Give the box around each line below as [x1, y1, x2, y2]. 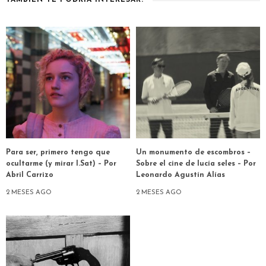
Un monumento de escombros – [136, 149, 251, 157]
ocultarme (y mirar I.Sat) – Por [6, 160, 116, 168]
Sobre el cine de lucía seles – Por [136, 160, 256, 168]
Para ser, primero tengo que [6, 149, 110, 157]
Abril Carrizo [6, 172, 53, 179]
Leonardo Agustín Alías [136, 172, 225, 179]
